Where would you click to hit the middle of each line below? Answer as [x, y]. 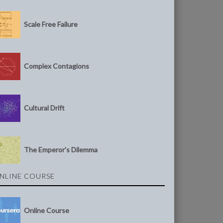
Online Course [47, 210]
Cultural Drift [45, 108]
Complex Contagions [57, 66]
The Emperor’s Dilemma [61, 149]
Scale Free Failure [51, 24]
